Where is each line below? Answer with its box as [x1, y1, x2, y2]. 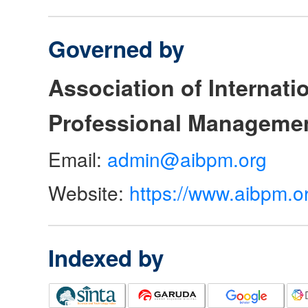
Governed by [48, 32, 184, 65]
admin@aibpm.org [107, 145, 267, 173]
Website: [48, 179, 129, 207]
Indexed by [48, 241, 164, 274]
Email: [48, 145, 107, 173]
